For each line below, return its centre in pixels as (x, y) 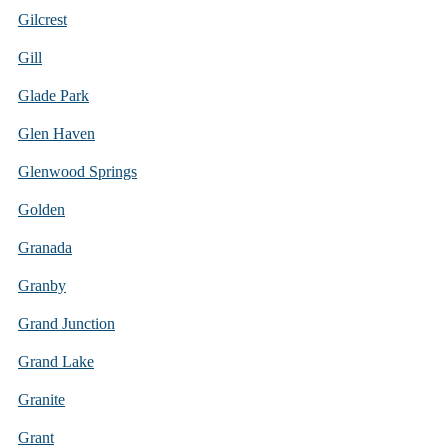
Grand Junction (66, 323)
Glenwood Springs (77, 171)
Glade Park (53, 95)
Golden (41, 209)
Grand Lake (56, 361)
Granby (42, 285)
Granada (45, 247)
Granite (41, 399)
